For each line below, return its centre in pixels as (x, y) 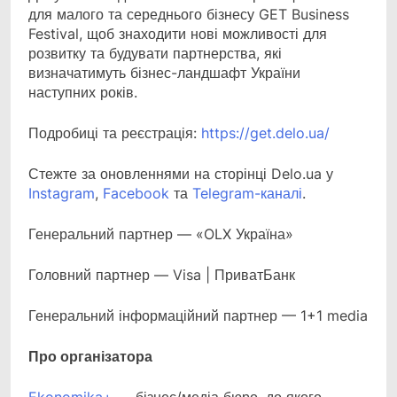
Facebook (136, 194)
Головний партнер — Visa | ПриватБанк (162, 275)
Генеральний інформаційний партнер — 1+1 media (198, 316)
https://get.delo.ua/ (265, 133)
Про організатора (90, 357)
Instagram (62, 194)
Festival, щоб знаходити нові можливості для (178, 34)
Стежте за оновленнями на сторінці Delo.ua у (181, 174)
